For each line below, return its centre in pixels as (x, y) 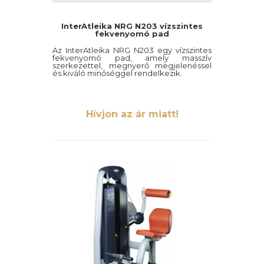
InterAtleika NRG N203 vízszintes (132, 26)
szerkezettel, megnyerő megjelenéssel (132, 65)
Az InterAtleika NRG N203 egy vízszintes (132, 50)
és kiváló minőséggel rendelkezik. (117, 73)
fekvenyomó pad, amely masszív (132, 58)
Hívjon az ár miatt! (132, 114)
